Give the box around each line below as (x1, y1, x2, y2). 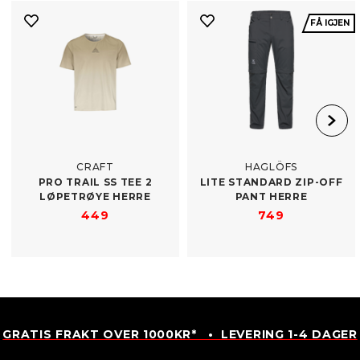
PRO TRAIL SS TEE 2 (38, 175, 153, 188)
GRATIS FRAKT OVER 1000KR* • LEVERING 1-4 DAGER (2, 326, 358, 342)
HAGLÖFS (245, 160, 297, 173)
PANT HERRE (235, 190, 308, 202)
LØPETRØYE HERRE (39, 190, 151, 202)
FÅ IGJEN (310, 17, 350, 28)
